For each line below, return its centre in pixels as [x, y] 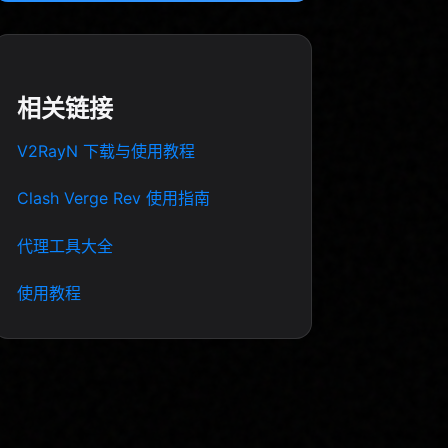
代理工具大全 [65, 245]
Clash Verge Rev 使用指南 [113, 198]
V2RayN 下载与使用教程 [106, 150]
